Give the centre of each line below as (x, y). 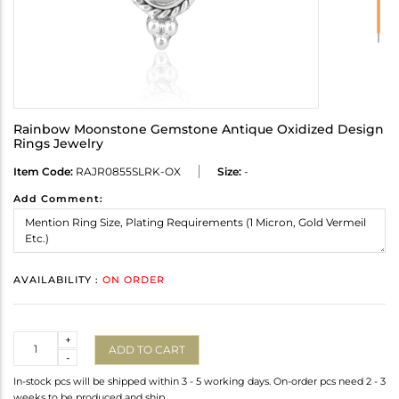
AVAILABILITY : (58, 280)
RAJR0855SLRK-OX (127, 172)
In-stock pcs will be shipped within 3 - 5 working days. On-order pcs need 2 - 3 (199, 382)
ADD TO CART (147, 349)
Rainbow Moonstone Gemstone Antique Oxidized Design (199, 130)
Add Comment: (58, 199)
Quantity (37, 339)
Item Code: (43, 172)
